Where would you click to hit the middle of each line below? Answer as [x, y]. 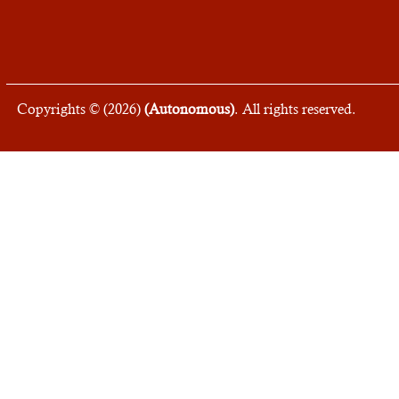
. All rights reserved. [295, 109]
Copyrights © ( [62, 109]
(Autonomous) [189, 109]
